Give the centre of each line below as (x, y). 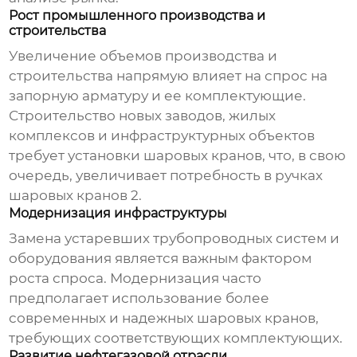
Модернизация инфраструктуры (118, 214)
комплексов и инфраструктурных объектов (162, 136)
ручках (299, 176)
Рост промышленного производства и (137, 16)
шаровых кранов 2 (74, 196)
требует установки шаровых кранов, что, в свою (178, 156)
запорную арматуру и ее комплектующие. (158, 96)
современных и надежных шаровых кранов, (164, 318)
